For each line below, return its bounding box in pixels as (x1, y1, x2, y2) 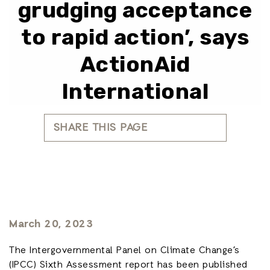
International (61, 78, 209, 105)
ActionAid (80, 51, 190, 78)
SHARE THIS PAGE (53, 121, 147, 136)
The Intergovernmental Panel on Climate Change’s (9, 244, 240, 258)
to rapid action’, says (21, 24, 249, 51)
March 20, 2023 (9, 217, 93, 232)
